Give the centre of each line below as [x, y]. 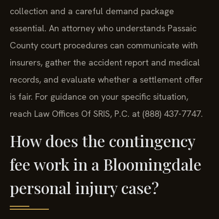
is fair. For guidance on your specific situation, [99, 97]
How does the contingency [102, 141]
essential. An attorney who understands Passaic [103, 28]
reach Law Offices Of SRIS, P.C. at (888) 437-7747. [106, 114]
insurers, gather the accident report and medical [105, 63]
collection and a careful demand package [92, 11]
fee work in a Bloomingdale [106, 164]
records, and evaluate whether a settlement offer [106, 80]
